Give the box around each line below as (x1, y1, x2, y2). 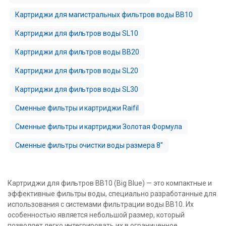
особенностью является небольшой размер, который (8, 210, 185, 219)
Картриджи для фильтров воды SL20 (15, 66, 139, 75)
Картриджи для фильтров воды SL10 (15, 29, 139, 37)
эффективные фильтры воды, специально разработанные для (8, 189, 217, 198)
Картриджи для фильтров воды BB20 (15, 47, 140, 56)
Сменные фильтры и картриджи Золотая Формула (15, 122, 182, 131)
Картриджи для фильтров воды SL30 (15, 85, 139, 93)
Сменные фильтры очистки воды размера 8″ (15, 141, 163, 149)
